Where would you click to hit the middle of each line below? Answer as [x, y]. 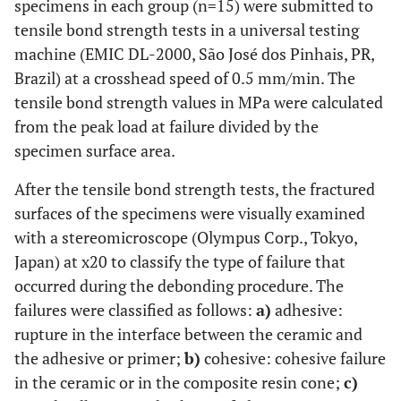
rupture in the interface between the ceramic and [188, 334]
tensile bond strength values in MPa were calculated [199, 102]
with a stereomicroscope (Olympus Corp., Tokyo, [186, 238]
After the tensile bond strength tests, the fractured [195, 189]
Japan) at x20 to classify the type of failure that [180, 262]
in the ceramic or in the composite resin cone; [179, 383]
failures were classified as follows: [135, 310]
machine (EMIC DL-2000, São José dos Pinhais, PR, [194, 54]
